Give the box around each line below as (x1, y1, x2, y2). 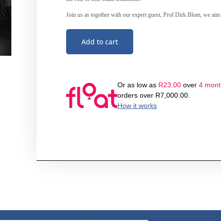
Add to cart (81, 37, 118, 46)
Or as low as (117, 80, 158, 89)
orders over (117, 91, 155, 99)
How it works (117, 101, 157, 110)
